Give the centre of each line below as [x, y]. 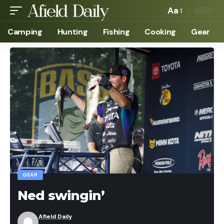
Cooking [160, 32]
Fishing [116, 32]
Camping [25, 32]
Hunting [72, 32]
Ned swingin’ [61, 195]
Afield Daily [55, 216]
